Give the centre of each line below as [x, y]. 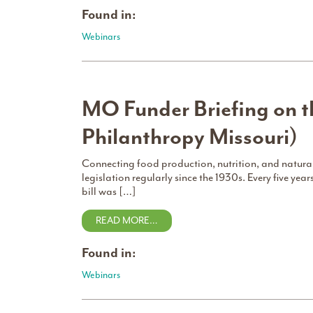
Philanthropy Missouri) [190, 137]
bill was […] [109, 191]
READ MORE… [127, 220]
